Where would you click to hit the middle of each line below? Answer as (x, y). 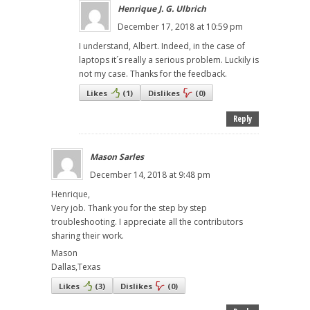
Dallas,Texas (76, 266)
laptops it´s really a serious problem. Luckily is (169, 60)
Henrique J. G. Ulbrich (162, 8)
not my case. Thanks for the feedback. (153, 73)
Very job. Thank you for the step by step (129, 208)
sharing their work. (88, 235)
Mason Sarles (117, 156)
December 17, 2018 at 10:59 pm (180, 26)
